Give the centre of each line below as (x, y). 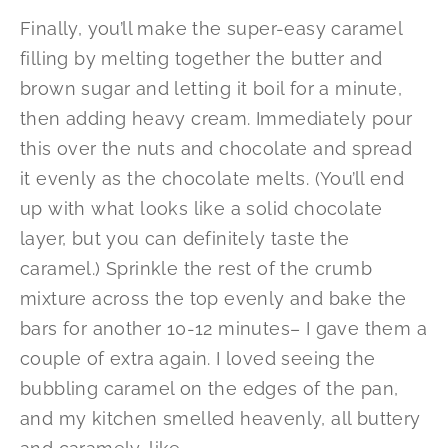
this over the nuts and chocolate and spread (216, 148)
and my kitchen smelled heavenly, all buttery (220, 418)
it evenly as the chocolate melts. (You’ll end (212, 178)
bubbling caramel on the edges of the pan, (209, 388)
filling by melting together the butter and (201, 58)
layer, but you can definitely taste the (185, 238)
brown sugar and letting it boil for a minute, (211, 88)
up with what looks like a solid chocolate (201, 208)
